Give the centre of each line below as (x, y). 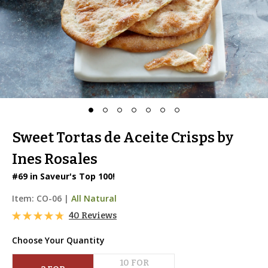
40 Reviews (93, 216)
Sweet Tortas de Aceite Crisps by (123, 138)
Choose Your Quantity (58, 240)
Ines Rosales (55, 159)
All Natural (94, 198)
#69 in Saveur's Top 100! (63, 176)
